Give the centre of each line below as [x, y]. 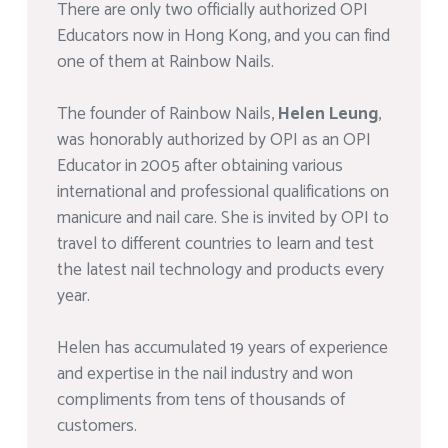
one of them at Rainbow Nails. [165, 62]
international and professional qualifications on [223, 192]
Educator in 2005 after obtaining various [200, 166]
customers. [97, 426]
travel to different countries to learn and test [215, 244]
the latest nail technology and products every [220, 270]
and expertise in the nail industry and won [205, 374]
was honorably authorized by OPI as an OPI [214, 140]
